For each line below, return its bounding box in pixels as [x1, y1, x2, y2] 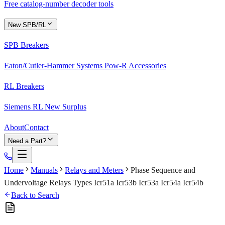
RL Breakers [4, 82, 44, 91]
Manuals [31, 166, 58, 175]
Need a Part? [8, 137, 46, 145]
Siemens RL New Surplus [4, 102, 86, 111]
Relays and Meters [65, 166, 124, 175]
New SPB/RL [8, 21, 46, 29]
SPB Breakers [4, 41, 49, 50]
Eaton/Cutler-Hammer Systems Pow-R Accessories [4, 61, 166, 70]
